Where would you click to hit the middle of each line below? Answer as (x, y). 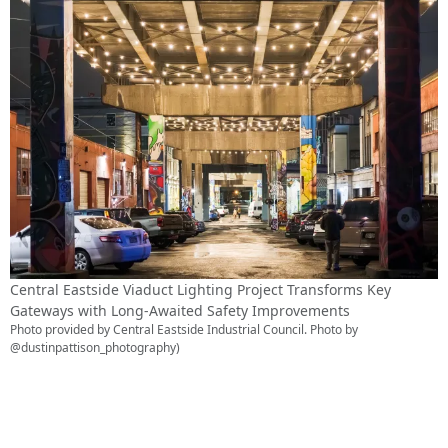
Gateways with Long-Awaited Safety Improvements (180, 311)
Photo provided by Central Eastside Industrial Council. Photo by (184, 330)
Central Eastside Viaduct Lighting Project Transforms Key (200, 290)
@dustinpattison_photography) (95, 348)
